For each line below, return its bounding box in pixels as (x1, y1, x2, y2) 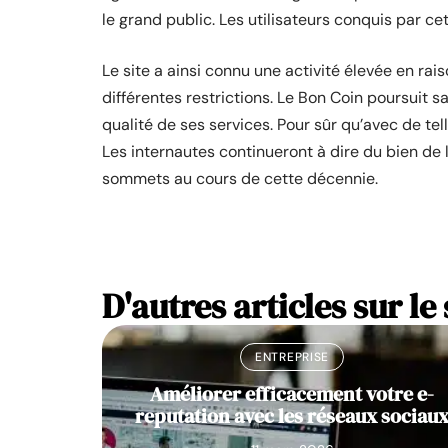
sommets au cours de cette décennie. (102, 167, 378, 189)
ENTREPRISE (255, 348, 329, 365)
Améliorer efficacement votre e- (150, 379, 434, 408)
